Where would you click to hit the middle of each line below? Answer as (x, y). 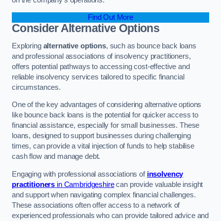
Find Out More (110, 18)
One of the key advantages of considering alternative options (107, 105)
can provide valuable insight (159, 184)
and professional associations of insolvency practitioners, (101, 56)
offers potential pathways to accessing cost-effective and (101, 66)
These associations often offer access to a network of (96, 205)
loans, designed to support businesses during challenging (101, 136)
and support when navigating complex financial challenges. (104, 195)
